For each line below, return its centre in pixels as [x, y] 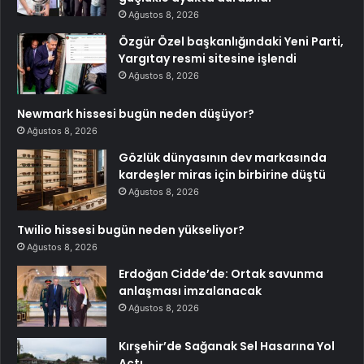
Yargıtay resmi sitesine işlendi [208, 59]
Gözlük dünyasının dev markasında [223, 158]
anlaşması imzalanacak [190, 291]
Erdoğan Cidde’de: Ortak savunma [221, 274]
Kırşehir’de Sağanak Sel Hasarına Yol [227, 347]
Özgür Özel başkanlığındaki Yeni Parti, [231, 42]
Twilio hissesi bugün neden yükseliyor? [131, 230]
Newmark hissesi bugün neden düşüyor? [136, 114]
